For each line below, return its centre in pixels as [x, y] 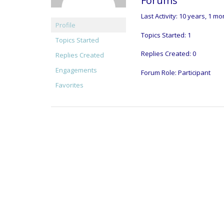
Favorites [69, 85]
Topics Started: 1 [166, 35]
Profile [65, 25]
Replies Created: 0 [168, 53]
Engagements [76, 70]
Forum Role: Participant [176, 72]
